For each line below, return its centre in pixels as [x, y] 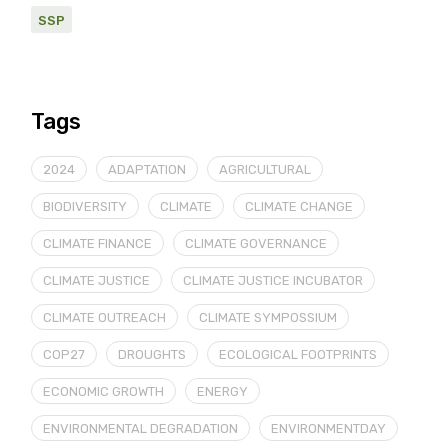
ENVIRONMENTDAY [329, 429]
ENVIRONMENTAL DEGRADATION [141, 429]
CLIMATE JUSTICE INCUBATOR [273, 281]
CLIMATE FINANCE [98, 244]
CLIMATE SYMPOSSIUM [268, 318]
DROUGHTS [152, 355]
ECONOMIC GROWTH [104, 392]
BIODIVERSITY [85, 207]
